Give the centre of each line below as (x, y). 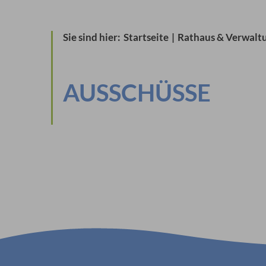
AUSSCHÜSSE (137, 93)
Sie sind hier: (92, 37)
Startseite (146, 37)
